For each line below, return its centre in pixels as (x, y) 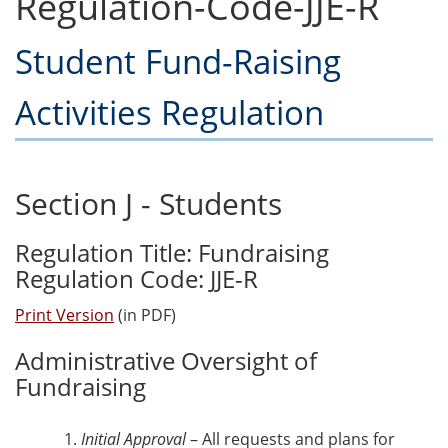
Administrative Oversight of (166, 361)
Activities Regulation (169, 113)
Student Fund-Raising (178, 62)
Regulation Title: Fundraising (172, 253)
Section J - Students (148, 204)
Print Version (64, 315)
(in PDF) (145, 315)
